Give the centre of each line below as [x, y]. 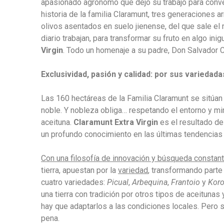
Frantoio [185, 182]
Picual [118, 182]
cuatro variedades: [74, 182]
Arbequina [150, 182]
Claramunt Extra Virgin [116, 122]
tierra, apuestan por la [79, 170]
